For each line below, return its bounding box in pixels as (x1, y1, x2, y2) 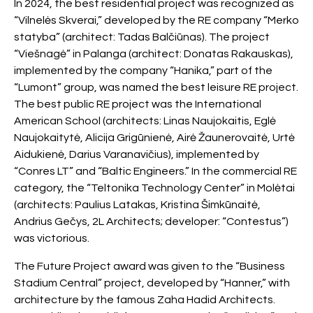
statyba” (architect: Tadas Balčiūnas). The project (14, 31, 270, 43)
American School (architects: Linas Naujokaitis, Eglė (14, 115, 276, 126)
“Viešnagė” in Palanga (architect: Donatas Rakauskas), (14, 48, 293, 59)
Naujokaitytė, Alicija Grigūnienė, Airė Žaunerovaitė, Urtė (14, 132, 295, 143)
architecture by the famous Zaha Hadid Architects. (14, 294, 275, 305)
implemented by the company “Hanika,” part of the (14, 65, 272, 76)
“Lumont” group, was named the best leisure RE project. (14, 82, 298, 93)
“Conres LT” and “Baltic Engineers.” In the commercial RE (14, 166, 297, 177)
